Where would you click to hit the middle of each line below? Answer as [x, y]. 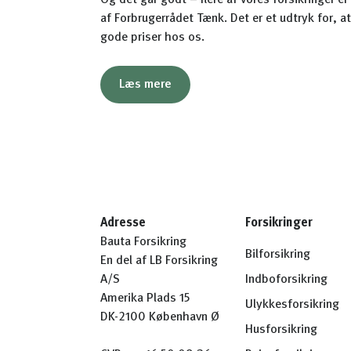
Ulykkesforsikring [293, 305]
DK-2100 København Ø [160, 317]
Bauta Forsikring [143, 242]
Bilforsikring [278, 255]
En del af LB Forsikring [159, 261]
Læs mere [145, 85]
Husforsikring [282, 330]
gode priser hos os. [152, 38]
